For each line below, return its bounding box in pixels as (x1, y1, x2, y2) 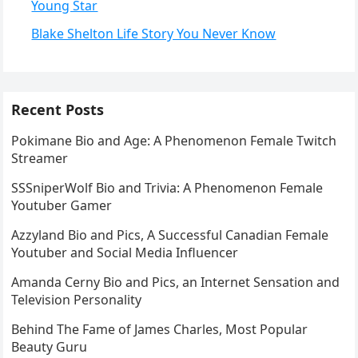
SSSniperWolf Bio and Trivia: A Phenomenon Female (11, 179, 324, 197)
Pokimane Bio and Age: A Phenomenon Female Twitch (11, 132, 337, 149)
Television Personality (11, 291, 142, 308)
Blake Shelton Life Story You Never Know (31, 25, 276, 42)
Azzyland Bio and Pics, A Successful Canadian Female (11, 226, 329, 244)
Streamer (11, 149, 69, 167)
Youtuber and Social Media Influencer (11, 244, 239, 261)
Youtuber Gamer (11, 197, 113, 214)
